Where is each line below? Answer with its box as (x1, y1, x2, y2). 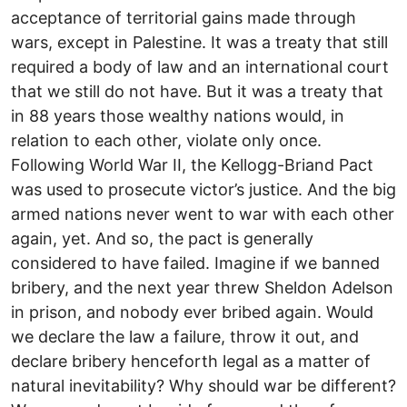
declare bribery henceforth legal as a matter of (11, 352, 371, 372)
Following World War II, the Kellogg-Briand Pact (11, 155, 373, 175)
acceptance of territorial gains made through (11, 8, 356, 28)
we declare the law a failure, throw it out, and (11, 327, 359, 347)
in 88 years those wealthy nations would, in (11, 106, 344, 126)
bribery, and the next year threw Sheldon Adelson (11, 278, 393, 298)
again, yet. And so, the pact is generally (11, 229, 313, 249)
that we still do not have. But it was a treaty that (11, 82, 383, 102)
